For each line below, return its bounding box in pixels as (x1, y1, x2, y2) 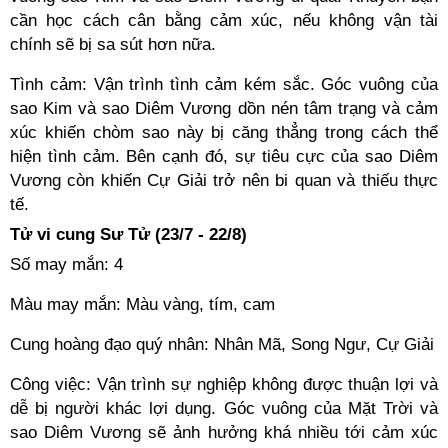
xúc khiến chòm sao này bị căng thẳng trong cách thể (10, 123, 438, 142)
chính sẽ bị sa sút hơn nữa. (10, 35, 216, 54)
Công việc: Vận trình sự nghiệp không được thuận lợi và (10, 375, 438, 394)
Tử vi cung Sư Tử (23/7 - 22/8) (10, 225, 247, 244)
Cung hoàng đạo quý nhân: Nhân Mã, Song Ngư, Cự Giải (10, 335, 434, 354)
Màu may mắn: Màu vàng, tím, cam (10, 295, 275, 314)
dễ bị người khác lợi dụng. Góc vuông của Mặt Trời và (10, 399, 438, 418)
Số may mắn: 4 (10, 255, 123, 274)
